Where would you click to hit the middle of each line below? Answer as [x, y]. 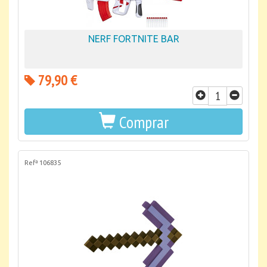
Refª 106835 [43, 163]
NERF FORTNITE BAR [133, 39]
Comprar [144, 122]
